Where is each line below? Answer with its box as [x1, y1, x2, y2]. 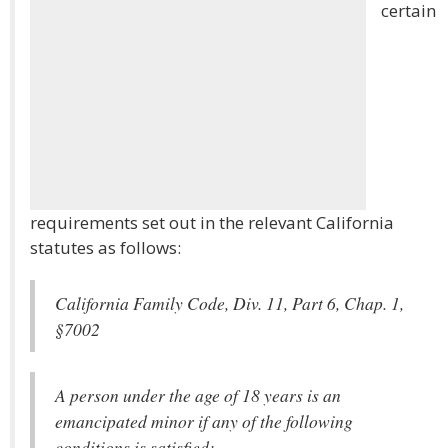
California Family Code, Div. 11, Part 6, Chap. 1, [55, 291, 404, 315]
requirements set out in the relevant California [30, 211, 394, 234]
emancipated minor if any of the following [55, 409, 353, 433]
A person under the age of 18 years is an [55, 383, 341, 407]
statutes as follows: [30, 236, 181, 259]
